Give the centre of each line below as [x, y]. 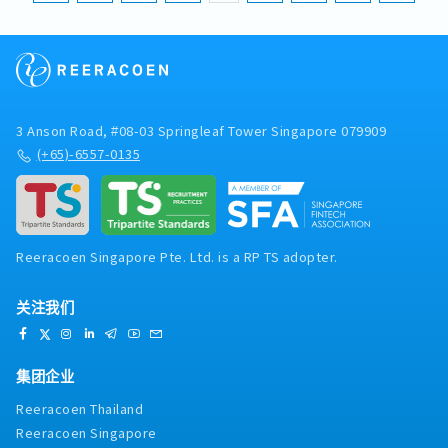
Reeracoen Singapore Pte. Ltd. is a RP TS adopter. [177, 257]
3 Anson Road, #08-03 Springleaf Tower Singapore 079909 [201, 131]
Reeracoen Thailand [79, 409]
